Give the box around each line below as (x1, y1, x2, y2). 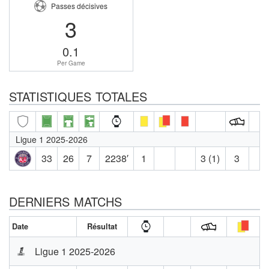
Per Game (56, 58, 85, 67)
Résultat (86, 220, 117, 232)
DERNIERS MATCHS (9, 192, 122, 210)
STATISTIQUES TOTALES (9, 87, 147, 105)
